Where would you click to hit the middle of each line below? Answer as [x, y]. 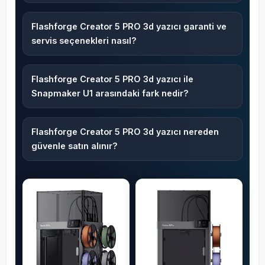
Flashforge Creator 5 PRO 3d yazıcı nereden [125, 132]
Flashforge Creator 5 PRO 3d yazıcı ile [112, 79]
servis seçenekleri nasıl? [84, 41]
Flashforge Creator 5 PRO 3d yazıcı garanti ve [129, 27]
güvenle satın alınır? [74, 146]
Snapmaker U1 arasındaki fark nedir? [110, 93]
